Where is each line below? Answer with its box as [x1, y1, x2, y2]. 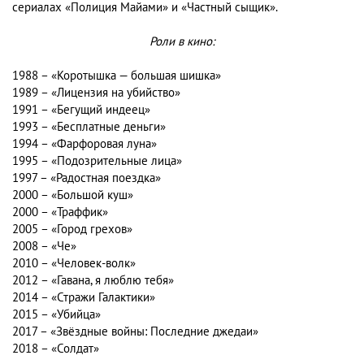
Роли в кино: [149, 34, 214, 50]
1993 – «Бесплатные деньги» [12, 119, 166, 135]
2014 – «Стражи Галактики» [12, 290, 155, 305]
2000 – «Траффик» [12, 205, 108, 220]
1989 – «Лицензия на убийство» [12, 85, 180, 101]
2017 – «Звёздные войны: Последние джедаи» [12, 324, 258, 340]
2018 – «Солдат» [12, 341, 99, 357]
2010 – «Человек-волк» [12, 256, 136, 271]
